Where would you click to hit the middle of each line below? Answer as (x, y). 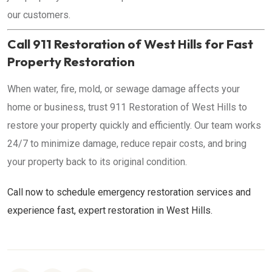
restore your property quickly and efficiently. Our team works (134, 125)
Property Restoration (71, 61)
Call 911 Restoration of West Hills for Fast (130, 44)
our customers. (39, 15)
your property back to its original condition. (97, 162)
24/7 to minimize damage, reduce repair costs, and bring (127, 144)
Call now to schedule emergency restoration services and (129, 192)
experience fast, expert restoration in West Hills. (110, 210)
